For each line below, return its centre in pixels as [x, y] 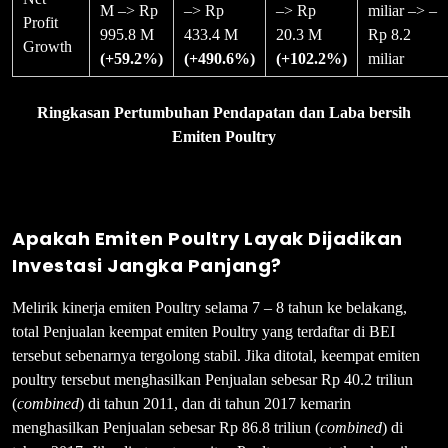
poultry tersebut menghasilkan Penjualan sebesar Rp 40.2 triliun [212, 379]
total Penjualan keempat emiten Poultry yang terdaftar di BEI [203, 331]
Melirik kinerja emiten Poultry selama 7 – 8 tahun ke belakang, [209, 307]
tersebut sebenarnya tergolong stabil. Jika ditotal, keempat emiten [216, 355]
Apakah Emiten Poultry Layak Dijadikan [207, 238]
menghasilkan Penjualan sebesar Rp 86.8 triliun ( [166, 427]
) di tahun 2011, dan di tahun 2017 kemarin [215, 403]
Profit [40, 22]
